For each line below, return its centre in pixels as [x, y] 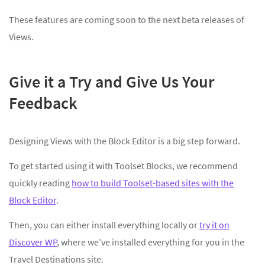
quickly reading [40, 182]
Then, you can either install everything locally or [104, 224]
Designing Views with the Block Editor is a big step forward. [125, 140]
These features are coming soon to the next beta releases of [127, 19]
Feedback [43, 103]
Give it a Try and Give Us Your [112, 81]
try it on [214, 224]
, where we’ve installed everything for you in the [151, 242]
